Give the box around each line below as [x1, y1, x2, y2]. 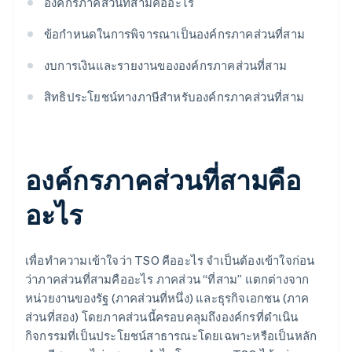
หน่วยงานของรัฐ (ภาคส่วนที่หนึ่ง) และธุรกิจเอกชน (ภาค [25, 290, 310, 306]
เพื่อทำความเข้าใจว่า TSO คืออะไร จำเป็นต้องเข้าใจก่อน [25, 252, 315, 269]
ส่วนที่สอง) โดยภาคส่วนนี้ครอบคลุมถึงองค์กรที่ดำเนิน [25, 309, 299, 325]
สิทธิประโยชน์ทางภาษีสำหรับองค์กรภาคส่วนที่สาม [44, 89, 304, 105]
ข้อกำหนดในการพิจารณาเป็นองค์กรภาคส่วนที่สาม [44, 26, 305, 42]
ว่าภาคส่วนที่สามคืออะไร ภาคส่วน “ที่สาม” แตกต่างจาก [25, 271, 310, 288]
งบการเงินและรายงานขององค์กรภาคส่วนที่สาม [44, 57, 287, 74]
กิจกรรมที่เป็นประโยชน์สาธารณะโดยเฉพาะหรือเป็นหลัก [25, 328, 317, 344]
